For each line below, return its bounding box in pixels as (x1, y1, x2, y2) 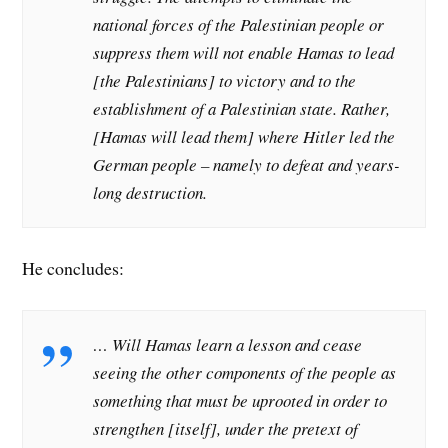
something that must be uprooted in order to (93, 388, 388, 412)
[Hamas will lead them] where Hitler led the (93, 124, 396, 148)
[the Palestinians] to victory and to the (93, 68, 357, 92)
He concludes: (22, 256, 125, 281)
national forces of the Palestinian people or (93, 12, 385, 36)
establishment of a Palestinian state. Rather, (93, 96, 391, 120)
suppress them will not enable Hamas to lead (93, 40, 395, 64)
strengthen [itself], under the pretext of (93, 416, 359, 440)
